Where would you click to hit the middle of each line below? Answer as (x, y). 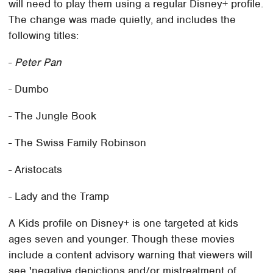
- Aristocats (36, 169)
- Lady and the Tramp (59, 196)
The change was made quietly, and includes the (122, 19)
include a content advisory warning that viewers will (131, 254)
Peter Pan (38, 62)
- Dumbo (29, 89)
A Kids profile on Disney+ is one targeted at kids (124, 223)
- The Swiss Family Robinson (78, 142)
